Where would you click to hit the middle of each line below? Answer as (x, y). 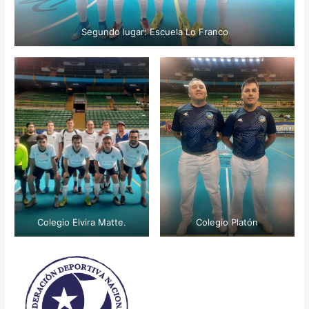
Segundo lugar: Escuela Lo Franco (154, 32)
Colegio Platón (227, 222)
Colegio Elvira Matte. (82, 222)
